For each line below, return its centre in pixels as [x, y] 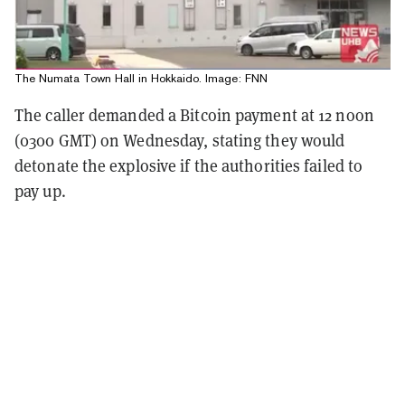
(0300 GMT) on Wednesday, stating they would [180, 140]
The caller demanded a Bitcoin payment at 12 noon [194, 114]
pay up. [40, 190]
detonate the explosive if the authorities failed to [189, 165]
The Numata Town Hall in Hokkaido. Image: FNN [141, 78]
